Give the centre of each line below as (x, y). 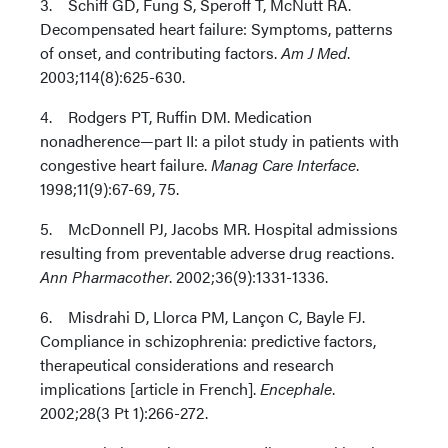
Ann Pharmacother (104, 276)
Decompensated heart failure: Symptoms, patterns (216, 28)
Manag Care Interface (283, 164)
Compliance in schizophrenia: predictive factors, (208, 340)
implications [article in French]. (150, 388)
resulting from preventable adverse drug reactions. (217, 252)
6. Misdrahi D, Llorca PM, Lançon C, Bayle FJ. (202, 316)
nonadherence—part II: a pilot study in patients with (219, 140)
